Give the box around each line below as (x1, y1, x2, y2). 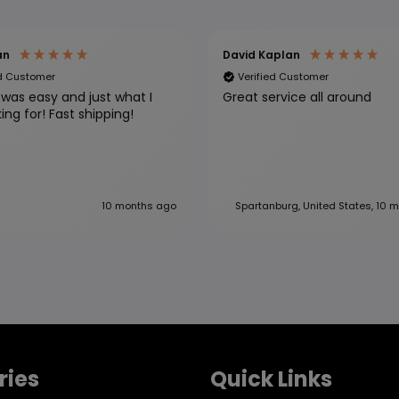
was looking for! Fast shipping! (48, 105, 134, 123)
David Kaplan (223, 46, 300, 62)
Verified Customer (238, 69, 329, 84)
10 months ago (102, 198, 176, 213)
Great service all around (223, 88, 371, 106)
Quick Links (210, 364, 332, 394)
